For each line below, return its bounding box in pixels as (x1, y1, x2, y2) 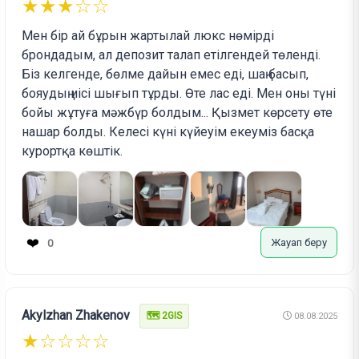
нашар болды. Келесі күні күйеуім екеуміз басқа (22, 124, 315, 140)
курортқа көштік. (22, 143, 123, 159)
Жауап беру (270, 236, 327, 249)
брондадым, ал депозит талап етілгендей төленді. (22, 47, 321, 63)
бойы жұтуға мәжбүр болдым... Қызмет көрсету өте (22, 105, 333, 121)
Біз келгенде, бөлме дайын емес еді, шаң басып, (22, 67, 309, 83)
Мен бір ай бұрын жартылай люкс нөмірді (22, 28, 275, 44)
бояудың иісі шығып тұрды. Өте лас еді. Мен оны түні (22, 86, 337, 102)
